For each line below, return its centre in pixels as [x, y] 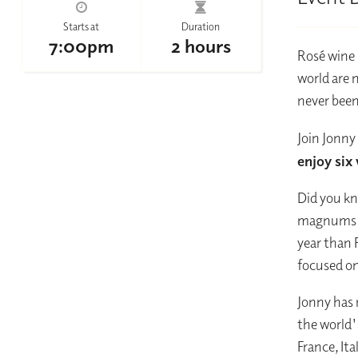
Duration [201, 27]
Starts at [82, 27]
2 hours [201, 46]
